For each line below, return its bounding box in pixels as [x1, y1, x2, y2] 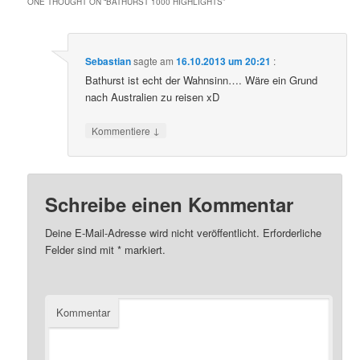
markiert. [121, 241, 166, 257]
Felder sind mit [45, 241, 118, 257]
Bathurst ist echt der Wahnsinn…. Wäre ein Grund [85, 72, 318, 88]
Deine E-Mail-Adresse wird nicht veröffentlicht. [45, 224, 260, 240]
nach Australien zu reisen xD [85, 89, 220, 105]
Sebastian [85, 54, 132, 69]
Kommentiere [92, 124, 153, 138]
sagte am [131, 54, 177, 68]
